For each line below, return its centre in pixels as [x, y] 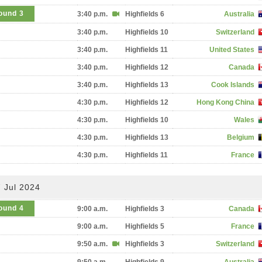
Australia [239, 14]
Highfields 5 [145, 226]
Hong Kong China [225, 102]
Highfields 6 [145, 14]
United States [232, 50]
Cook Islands [233, 85]
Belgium [241, 137]
